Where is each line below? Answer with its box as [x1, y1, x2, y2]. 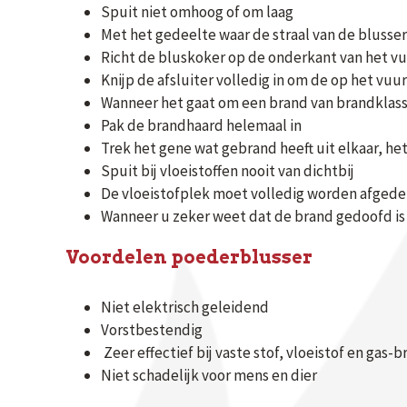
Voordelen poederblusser [65, 246, 313, 268]
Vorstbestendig [101, 320, 203, 340]
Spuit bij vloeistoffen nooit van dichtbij [101, 161, 354, 181]
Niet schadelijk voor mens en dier [101, 365, 317, 385]
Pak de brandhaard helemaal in [101, 115, 302, 135]
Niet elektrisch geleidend [101, 297, 269, 317]
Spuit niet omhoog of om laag [101, 2, 293, 22]
